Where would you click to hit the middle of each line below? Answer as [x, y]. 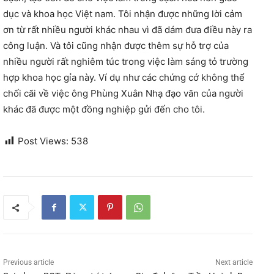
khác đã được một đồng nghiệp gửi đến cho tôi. [104, 109]
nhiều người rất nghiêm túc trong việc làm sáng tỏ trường [126, 62]
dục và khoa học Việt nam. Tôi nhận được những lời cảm [123, 14]
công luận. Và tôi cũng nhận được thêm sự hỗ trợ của [116, 46]
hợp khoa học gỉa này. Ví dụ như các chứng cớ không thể [124, 78]
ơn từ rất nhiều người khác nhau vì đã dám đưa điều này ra [128, 30]
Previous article [28, 263]
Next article [234, 263]
